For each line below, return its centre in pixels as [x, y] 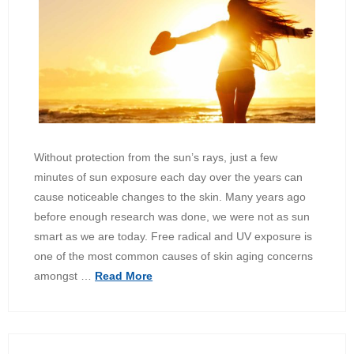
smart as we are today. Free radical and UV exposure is [173, 236]
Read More [124, 275]
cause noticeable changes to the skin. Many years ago [170, 196]
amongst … [65, 275]
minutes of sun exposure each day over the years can [169, 177]
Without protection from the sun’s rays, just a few [156, 157]
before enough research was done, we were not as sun [172, 216]
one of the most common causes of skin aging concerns [174, 256]
